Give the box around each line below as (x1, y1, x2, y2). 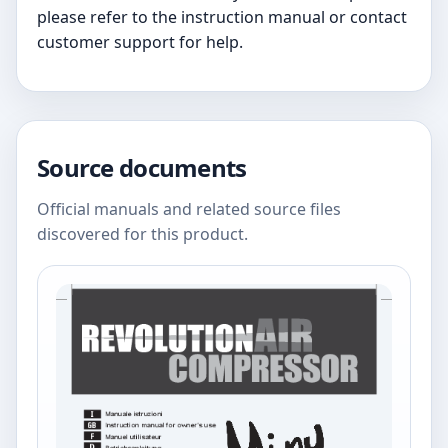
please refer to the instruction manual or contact (37, 6, 407, 29)
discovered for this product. (37, 223, 248, 246)
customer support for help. (37, 31, 243, 54)
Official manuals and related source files (37, 198, 341, 221)
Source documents (37, 151, 247, 185)
